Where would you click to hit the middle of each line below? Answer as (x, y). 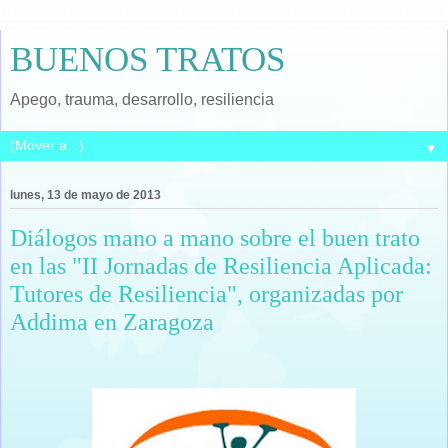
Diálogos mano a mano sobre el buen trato (215, 238)
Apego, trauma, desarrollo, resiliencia (142, 99)
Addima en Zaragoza (112, 322)
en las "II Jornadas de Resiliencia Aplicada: (221, 266)
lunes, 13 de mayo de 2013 (85, 195)
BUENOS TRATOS (147, 59)
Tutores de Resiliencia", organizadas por (206, 294)
